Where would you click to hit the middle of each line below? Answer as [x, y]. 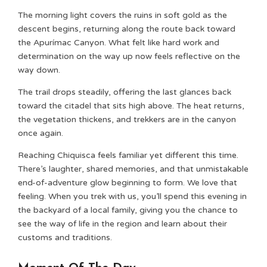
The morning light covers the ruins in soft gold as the [122, 15]
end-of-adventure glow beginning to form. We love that [128, 183]
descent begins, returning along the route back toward [127, 29]
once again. [41, 133]
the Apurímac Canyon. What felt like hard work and [119, 43]
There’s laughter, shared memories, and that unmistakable [133, 169]
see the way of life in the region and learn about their [122, 224]
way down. [39, 70]
